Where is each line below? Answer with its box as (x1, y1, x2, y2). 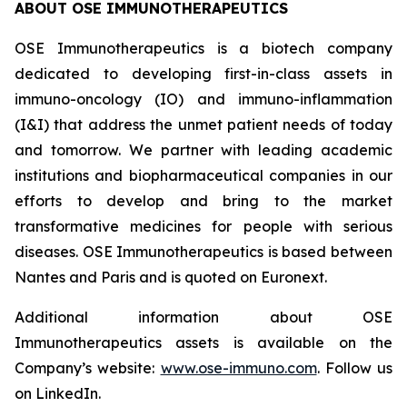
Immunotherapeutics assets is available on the (15, 333, 392, 352)
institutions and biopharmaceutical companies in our (15, 166, 392, 184)
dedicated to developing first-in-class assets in (15, 65, 392, 83)
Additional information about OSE (15, 308, 392, 326)
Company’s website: (15, 359, 161, 377)
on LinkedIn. (15, 384, 101, 402)
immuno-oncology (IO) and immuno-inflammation (15, 90, 392, 108)
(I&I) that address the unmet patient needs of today (15, 115, 392, 134)
